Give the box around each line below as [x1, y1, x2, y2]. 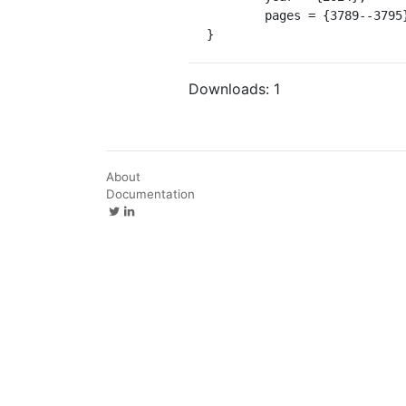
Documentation [106, 186, 195, 201]
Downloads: [188, 79, 274, 98]
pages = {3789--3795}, [207, 7, 265, 23]
